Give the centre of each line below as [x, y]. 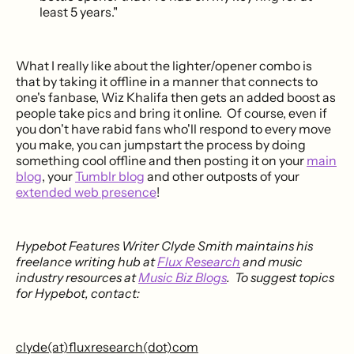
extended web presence [86, 192]
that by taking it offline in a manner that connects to [167, 82]
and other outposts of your [222, 177]
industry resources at [77, 278]
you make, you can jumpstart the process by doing [161, 145]
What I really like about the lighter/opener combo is [164, 66]
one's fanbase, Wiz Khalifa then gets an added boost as [176, 98]
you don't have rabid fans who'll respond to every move [173, 129]
